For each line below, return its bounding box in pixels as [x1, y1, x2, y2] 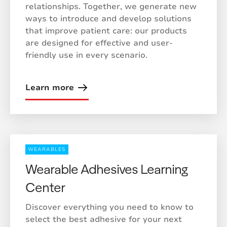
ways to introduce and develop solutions [25, 13, 192, 24]
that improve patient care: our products [25, 25, 187, 36]
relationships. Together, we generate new [25, 1, 197, 12]
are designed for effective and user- [25, 37, 173, 49]
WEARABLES [28, 146, 66, 153]
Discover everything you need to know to [25, 202, 194, 213]
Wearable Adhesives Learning [25, 161, 187, 176]
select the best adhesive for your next [25, 214, 182, 225]
